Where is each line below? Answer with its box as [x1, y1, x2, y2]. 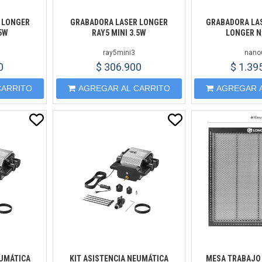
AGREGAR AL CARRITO [78, 84, 170, 93]
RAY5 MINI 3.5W [91, 28, 146, 37]
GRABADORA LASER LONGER [70, 18, 168, 27]
